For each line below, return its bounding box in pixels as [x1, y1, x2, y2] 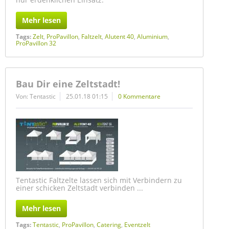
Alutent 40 [105, 32, 134, 41]
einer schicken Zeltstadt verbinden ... [16, 183, 143, 193]
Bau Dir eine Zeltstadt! [16, 78, 120, 90]
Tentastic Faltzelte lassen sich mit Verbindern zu [16, 175, 182, 185]
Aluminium [137, 32, 168, 41]
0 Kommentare [118, 92, 161, 101]
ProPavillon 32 [16, 39, 56, 48]
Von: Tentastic [16, 92, 56, 101]
